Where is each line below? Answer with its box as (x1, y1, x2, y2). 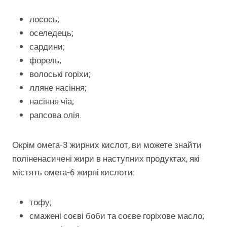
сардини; (29, 40, 65, 53)
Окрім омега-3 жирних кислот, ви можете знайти (12, 138, 202, 152)
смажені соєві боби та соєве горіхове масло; (29, 209, 204, 222)
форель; (29, 54, 61, 67)
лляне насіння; (29, 81, 87, 94)
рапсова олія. (29, 108, 82, 122)
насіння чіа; (29, 95, 74, 108)
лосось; (29, 13, 59, 26)
